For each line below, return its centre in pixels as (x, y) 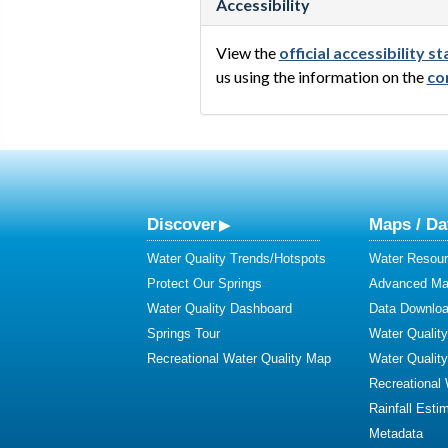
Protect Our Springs (204, 284)
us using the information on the (321, 77)
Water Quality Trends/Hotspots (236, 259)
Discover (182, 224)
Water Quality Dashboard (219, 309)
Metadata (396, 434)
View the (247, 53)
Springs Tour (183, 334)
